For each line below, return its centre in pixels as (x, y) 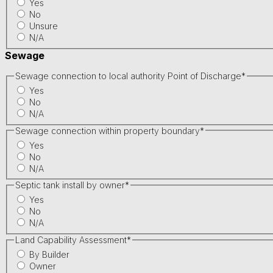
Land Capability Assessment (71, 240)
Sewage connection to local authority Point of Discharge (128, 76)
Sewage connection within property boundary (107, 130)
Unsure (43, 26)
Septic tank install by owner (70, 185)
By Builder (49, 254)
